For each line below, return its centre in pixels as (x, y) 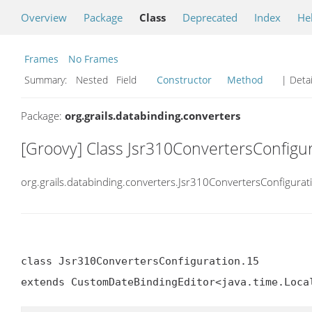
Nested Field (113, 80)
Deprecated (210, 17)
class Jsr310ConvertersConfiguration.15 (140, 261)
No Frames (93, 59)
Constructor (184, 80)
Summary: (47, 80)
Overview (44, 17)
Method (245, 80)
